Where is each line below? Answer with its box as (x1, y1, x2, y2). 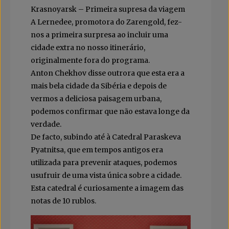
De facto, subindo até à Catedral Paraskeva (31, 132, 181, 142)
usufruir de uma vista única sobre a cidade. (31, 170, 181, 180)
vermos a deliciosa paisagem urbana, (31, 94, 162, 103)
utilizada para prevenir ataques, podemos (31, 157, 177, 167)
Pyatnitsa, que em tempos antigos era (31, 145, 163, 154)
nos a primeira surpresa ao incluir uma (31, 30, 168, 39)
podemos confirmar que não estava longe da (31, 106, 190, 116)
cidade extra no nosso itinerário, (31, 42, 145, 52)
